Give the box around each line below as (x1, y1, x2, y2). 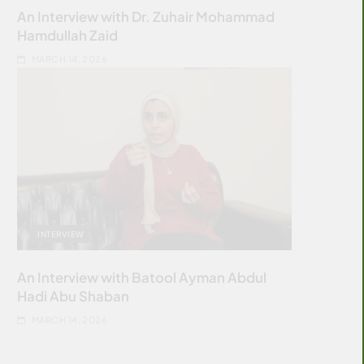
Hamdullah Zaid (17, 26, 119, 44)
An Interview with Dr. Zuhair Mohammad (17, 7, 275, 25)
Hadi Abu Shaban (17, 287, 130, 305)
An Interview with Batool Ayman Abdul (17, 268, 267, 286)
